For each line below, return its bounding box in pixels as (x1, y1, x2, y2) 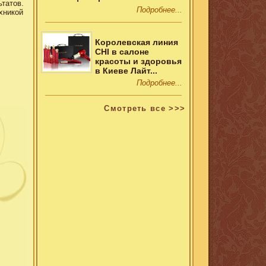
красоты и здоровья (94, 56, 182, 66)
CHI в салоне (94, 46, 149, 56)
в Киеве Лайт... (94, 65, 157, 75)
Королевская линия (94, 37, 178, 47)
